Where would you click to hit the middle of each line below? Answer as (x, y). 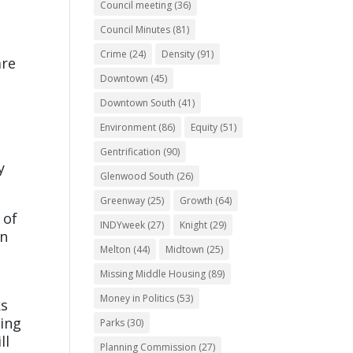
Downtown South (138, 103)
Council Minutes (136, 30)
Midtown (185, 249)
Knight (194, 225)
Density (178, 54)
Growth (197, 201)
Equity (204, 127)
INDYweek (123, 225)
